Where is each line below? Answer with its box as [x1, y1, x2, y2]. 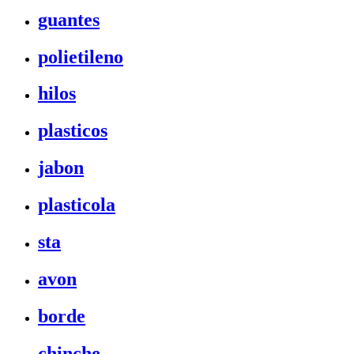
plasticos [38, 120, 107, 141]
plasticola [38, 194, 115, 216]
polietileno [38, 46, 123, 67]
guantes [38, 9, 100, 30]
